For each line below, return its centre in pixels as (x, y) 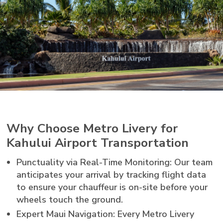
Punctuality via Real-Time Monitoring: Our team (115, 162)
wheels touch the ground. (70, 199)
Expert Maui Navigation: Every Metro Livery (106, 214)
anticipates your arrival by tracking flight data (111, 174)
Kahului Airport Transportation (98, 143)
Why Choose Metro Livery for (92, 129)
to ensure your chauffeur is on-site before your (112, 187)
